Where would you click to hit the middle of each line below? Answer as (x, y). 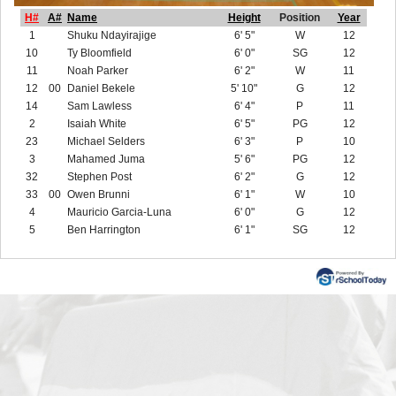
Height (244, 18)
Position (300, 18)
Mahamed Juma (106, 160)
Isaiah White (97, 124)
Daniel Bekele (101, 89)
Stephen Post (99, 177)
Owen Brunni (99, 195)
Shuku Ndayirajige (112, 36)
